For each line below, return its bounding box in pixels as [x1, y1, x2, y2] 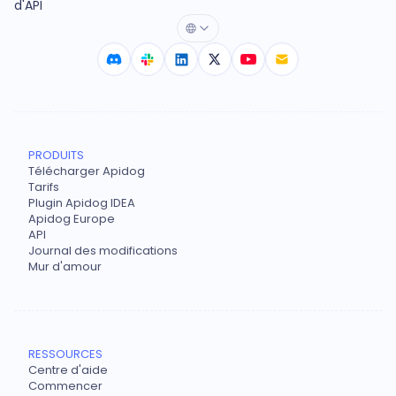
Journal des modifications [28, 242, 178, 260]
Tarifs [28, 179, 59, 196]
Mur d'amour [28, 258, 102, 276]
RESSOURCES [28, 346, 103, 363]
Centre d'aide [28, 362, 108, 379]
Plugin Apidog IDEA [28, 194, 135, 212]
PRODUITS [28, 147, 84, 164]
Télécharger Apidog [28, 163, 145, 180]
